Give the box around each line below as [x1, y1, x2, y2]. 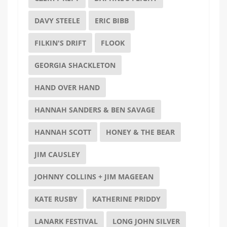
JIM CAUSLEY [34, 149, 80, 159]
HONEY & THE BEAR [105, 127, 175, 137]
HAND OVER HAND [34, 82, 100, 92]
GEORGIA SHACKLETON [34, 60, 116, 70]
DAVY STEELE [34, 15, 80, 25]
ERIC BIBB [94, 15, 129, 25]
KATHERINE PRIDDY [92, 194, 161, 204]
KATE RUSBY [34, 194, 78, 204]
